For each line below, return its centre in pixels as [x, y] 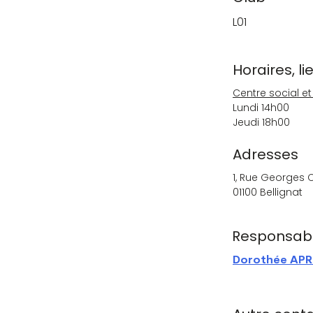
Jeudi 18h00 [261, 122]
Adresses [265, 154]
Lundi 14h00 [261, 108]
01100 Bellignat [268, 192]
